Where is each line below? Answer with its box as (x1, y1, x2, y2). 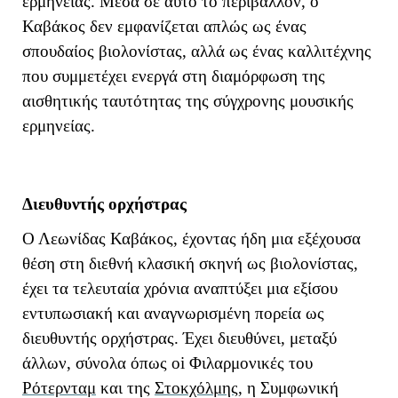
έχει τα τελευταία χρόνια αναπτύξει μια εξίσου (22, 279, 338, 298)
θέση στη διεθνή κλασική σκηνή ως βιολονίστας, (22, 254, 358, 274)
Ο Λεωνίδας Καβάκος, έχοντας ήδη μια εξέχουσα (22, 229, 361, 249)
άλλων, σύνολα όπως (22, 354, 171, 373)
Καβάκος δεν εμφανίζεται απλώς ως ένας (22, 17, 306, 36)
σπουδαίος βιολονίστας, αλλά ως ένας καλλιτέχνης (22, 42, 371, 61)
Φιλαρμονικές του (185, 354, 313, 373)
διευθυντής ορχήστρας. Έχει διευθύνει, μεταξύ (22, 329, 337, 348)
